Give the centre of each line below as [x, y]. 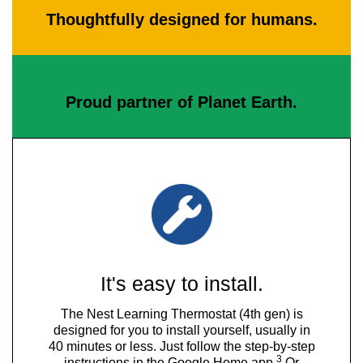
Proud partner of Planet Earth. [181, 102]
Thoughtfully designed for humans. [181, 20]
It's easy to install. [181, 284]
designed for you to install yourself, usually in [181, 331]
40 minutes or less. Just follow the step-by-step [181, 347]
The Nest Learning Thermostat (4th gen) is [181, 314]
